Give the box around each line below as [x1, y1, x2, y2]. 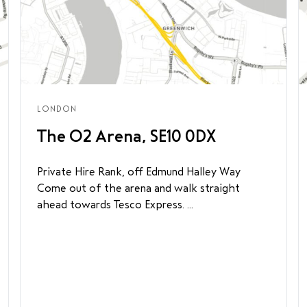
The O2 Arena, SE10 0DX [37, 127, 217, 145]
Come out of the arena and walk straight [37, 182, 241, 194]
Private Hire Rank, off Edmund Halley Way [37, 166, 241, 177]
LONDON [37, 104, 77, 114]
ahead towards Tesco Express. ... [37, 199, 194, 210]
